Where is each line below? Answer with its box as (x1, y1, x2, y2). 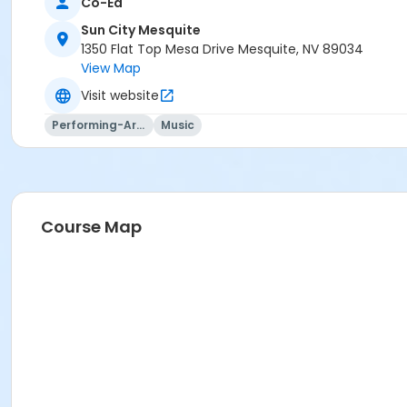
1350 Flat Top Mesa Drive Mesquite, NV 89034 (81, 40, 363, 59)
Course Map (41, 215, 142, 239)
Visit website (81, 85, 159, 104)
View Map (81, 59, 141, 78)
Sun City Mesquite (81, 21, 201, 40)
